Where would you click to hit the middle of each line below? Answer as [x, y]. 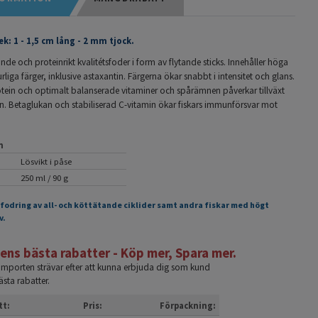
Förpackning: [188, 305]
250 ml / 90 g [44, 177]
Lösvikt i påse [46, 161]
